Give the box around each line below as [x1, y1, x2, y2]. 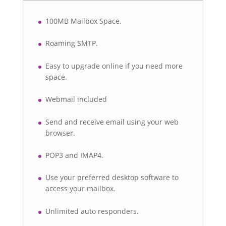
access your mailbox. [45, 184, 116, 194]
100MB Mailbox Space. [45, 16, 122, 26]
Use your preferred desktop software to [45, 173, 179, 183]
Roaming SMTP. [45, 38, 98, 48]
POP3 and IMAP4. [45, 150, 103, 160]
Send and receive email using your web [45, 117, 179, 127]
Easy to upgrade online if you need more [45, 61, 183, 71]
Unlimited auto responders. [45, 206, 139, 216]
